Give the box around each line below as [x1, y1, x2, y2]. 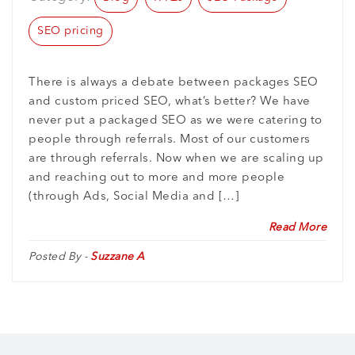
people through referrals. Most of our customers [29, 134, 311, 147]
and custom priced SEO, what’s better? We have [29, 96, 311, 109]
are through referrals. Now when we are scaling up [29, 153, 324, 166]
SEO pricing [37, 25, 104, 37]
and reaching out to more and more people [29, 172, 284, 185]
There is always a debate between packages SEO [29, 77, 319, 90]
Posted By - [29, 251, 90, 263]
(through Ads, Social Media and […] [29, 191, 239, 204]
